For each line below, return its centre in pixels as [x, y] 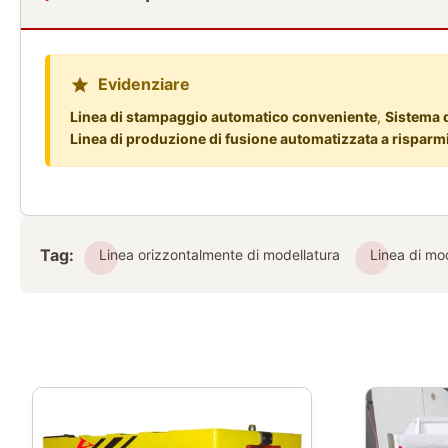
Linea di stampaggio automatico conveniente [223, 116]
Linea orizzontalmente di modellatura [219, 254]
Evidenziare [144, 84]
